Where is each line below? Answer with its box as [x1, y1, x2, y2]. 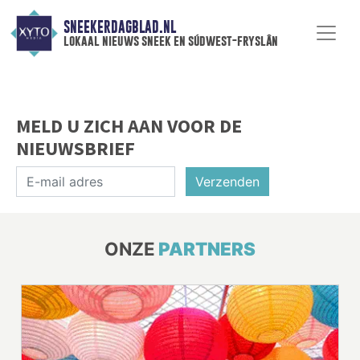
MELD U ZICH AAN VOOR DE [16, 112, 242, 138]
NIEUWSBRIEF [16, 135, 135, 161]
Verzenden [195, 173, 260, 190]
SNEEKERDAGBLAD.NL [63, 18, 176, 36]
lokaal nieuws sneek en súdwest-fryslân [63, 33, 278, 49]
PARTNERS [158, 237, 256, 260]
